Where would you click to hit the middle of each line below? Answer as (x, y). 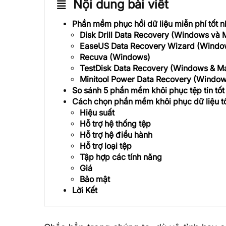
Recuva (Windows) (115, 57)
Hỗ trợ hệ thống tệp (115, 123)
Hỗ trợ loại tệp (106, 146)
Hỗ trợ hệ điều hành (116, 134)
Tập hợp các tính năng (121, 157)
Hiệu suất (97, 112)
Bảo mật (95, 179)
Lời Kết (85, 190)
